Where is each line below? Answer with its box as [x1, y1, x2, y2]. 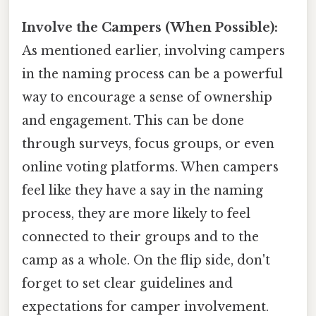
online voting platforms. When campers [22, 159, 279, 175]
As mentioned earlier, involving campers [22, 42, 285, 59]
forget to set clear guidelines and [22, 275, 233, 291]
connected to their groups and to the [22, 229, 259, 245]
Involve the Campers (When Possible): [22, 19, 278, 35]
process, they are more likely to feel [22, 205, 250, 221]
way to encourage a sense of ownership [22, 89, 272, 105]
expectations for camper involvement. [22, 298, 269, 315]
